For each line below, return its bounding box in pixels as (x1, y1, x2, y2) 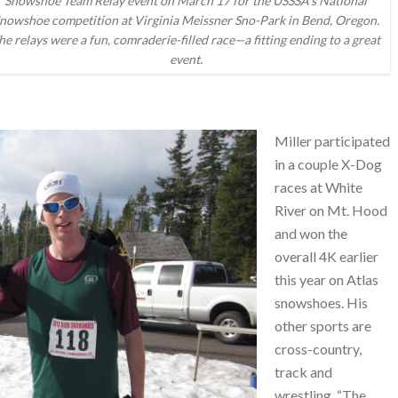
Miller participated (275, 132, 390, 149)
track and (275, 363, 332, 380)
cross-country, (275, 340, 362, 357)
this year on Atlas (275, 271, 378, 288)
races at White (275, 179, 362, 195)
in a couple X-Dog (275, 155, 382, 172)
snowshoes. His (275, 294, 368, 311)
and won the (275, 225, 347, 242)
